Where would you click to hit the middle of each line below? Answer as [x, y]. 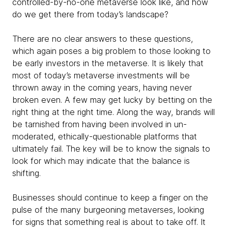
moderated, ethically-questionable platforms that [105, 136]
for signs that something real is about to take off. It [109, 222]
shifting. [28, 173]
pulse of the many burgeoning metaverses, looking [108, 210]
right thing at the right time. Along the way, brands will [113, 112]
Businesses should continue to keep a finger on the [110, 197]
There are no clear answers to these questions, [103, 39]
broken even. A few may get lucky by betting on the [112, 100]
